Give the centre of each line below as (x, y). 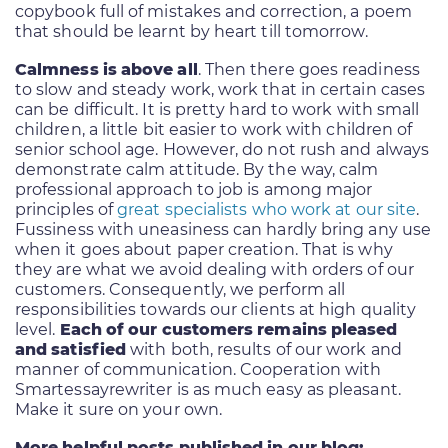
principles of (66, 209)
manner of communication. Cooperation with (198, 369)
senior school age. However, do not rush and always (222, 149)
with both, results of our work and (264, 349)
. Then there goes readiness (308, 69)
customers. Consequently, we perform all (180, 289)
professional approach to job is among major (194, 189)
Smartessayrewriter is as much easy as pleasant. (208, 389)
